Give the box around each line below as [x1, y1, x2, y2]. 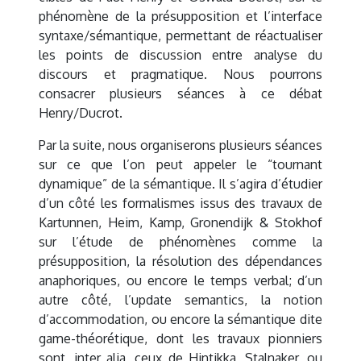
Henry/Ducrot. [39, 105, 122, 122]
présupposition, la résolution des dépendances [39, 253, 322, 270]
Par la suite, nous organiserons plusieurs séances [39, 137, 322, 154]
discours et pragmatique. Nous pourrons [39, 66, 322, 83]
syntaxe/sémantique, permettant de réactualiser [39, 27, 322, 44]
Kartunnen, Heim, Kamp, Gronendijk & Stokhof [39, 214, 322, 231]
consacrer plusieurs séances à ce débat [39, 85, 322, 102]
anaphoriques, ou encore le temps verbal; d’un [39, 272, 322, 289]
